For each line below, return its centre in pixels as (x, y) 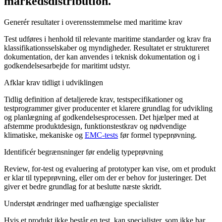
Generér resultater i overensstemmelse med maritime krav (93, 22)
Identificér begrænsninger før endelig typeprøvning (83, 152)
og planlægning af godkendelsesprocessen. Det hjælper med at (101, 117)
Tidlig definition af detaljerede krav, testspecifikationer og (93, 100)
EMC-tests (101, 135)
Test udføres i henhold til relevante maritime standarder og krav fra (108, 39)
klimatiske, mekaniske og (44, 135)
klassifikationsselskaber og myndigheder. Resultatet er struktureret (107, 48)
